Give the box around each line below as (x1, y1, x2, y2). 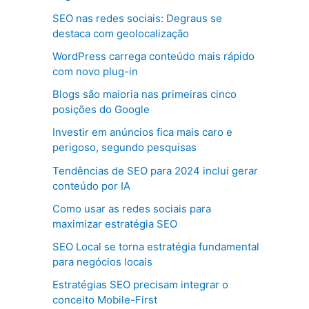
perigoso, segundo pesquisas (52, 141, 197, 154)
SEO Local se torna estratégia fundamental (52, 240, 259, 253)
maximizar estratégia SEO (52, 217, 177, 230)
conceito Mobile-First (52, 293, 157, 307)
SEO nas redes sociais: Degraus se (52, 11, 222, 25)
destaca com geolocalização (52, 26, 189, 40)
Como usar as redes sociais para (52, 201, 211, 215)
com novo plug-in (52, 64, 138, 78)
